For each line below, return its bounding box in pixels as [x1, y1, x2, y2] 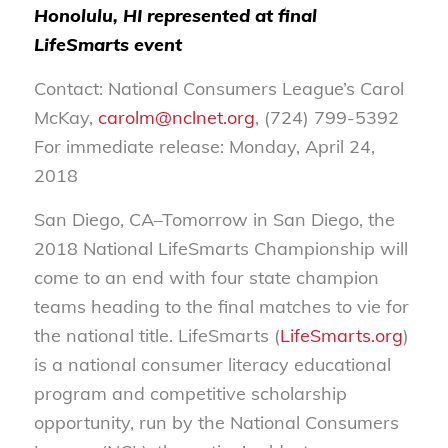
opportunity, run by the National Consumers [33, 411, 399, 435]
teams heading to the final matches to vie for [33, 295, 409, 319]
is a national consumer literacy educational [33, 353, 391, 377]
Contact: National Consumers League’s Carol [33, 76, 404, 100]
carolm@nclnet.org [97, 105, 255, 129]
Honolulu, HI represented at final [33, 3, 317, 27]
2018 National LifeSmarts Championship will [33, 237, 408, 261]
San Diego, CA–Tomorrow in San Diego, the [33, 208, 395, 232]
